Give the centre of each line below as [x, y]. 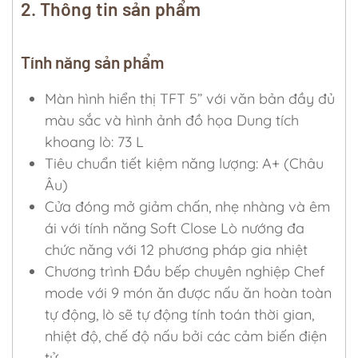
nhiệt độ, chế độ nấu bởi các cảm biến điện [186, 336]
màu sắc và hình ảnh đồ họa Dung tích [172, 120]
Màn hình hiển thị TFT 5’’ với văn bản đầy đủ [190, 99]
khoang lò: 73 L [94, 142]
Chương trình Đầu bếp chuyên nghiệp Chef [185, 271]
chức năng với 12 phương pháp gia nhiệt [176, 250]
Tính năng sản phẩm [92, 62]
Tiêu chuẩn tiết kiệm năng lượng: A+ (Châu [184, 163]
